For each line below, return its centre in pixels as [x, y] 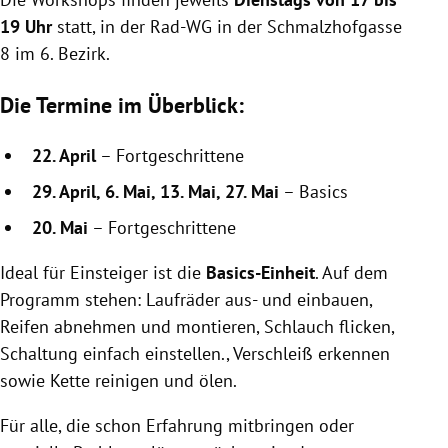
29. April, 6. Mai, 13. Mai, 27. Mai [155, 192]
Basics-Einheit [258, 273]
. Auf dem [351, 273]
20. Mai [60, 228]
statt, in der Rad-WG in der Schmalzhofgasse [227, 26]
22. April [64, 156]
